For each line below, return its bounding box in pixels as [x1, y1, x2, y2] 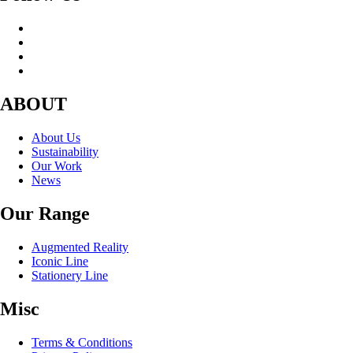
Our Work [32, 159, 82, 173]
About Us [32, 131, 80, 145]
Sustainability [32, 145, 98, 159]
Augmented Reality [32, 240, 128, 254]
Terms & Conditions [32, 335, 132, 349]
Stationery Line [32, 268, 108, 282]
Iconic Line [32, 254, 88, 268]
